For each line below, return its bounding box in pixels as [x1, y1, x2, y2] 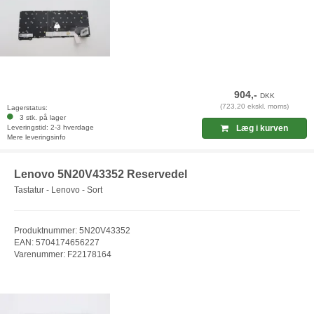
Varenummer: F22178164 [14, 249, 111, 259]
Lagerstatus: [7, 104, 48, 112]
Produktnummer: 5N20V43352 [14, 225, 130, 235]
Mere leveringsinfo [7, 133, 66, 142]
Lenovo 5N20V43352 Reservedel [14, 168, 187, 181]
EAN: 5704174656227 [14, 237, 100, 247]
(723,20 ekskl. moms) [220, 102, 289, 111]
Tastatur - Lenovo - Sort [14, 184, 102, 195]
